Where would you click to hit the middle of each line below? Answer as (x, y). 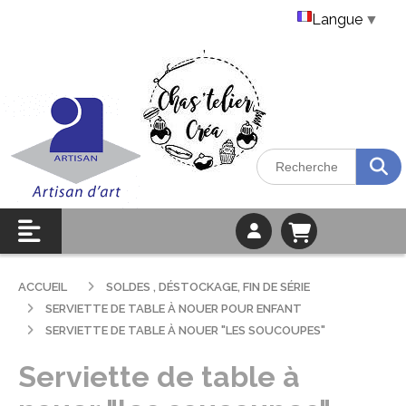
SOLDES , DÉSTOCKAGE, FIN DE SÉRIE (209, 287)
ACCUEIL (44, 287)
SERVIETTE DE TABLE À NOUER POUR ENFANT (175, 309)
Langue (337, 20)
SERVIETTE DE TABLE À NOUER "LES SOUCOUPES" (187, 330)
